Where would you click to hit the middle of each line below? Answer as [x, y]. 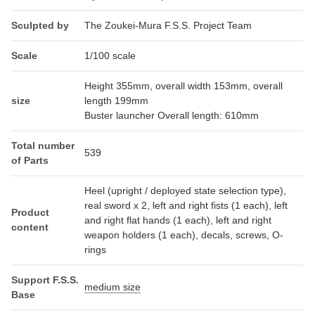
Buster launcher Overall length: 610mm [172, 115]
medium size [112, 287]
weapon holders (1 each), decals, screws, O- [184, 234]
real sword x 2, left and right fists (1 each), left [186, 205]
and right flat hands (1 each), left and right [178, 220]
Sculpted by [40, 25]
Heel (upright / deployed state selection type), [185, 190]
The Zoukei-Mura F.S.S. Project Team [168, 25]
